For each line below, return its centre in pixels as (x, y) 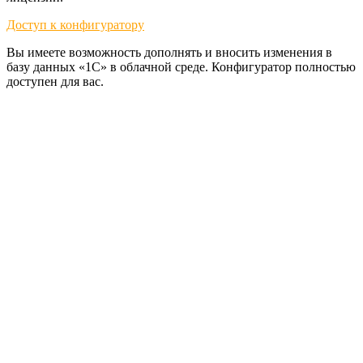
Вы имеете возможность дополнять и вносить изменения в (169, 52)
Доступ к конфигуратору (75, 24)
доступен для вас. (55, 81)
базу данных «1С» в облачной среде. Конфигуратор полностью (181, 66)
